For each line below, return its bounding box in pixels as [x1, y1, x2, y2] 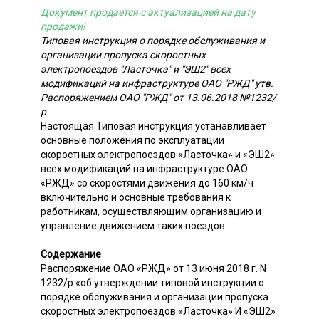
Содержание [41, 248, 101, 260]
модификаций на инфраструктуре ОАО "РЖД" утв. [41, 77, 273, 89]
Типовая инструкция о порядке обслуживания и [41, 34, 265, 46]
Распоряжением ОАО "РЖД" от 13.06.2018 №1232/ [41, 91, 276, 103]
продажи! [41, 20, 85, 32]
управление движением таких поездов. [41, 219, 227, 231]
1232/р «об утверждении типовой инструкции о [41, 276, 264, 288]
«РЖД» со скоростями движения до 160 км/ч [41, 177, 253, 189]
